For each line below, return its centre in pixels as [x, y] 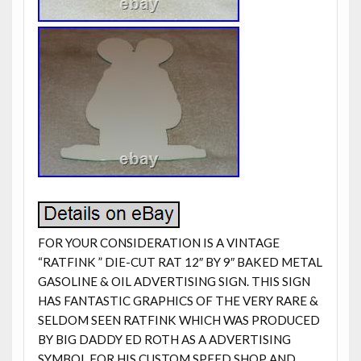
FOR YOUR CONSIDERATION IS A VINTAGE [158, 242]
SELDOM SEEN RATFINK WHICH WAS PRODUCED [178, 320]
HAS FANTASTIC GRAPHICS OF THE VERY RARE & [178, 300]
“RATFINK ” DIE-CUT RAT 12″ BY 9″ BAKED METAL [180, 261]
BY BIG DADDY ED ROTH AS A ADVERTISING [164, 339]
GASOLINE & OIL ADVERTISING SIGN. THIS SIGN [174, 281]
